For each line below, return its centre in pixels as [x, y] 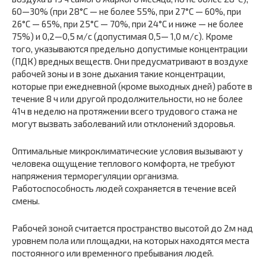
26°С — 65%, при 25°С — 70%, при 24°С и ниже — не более [128, 24]
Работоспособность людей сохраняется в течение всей [124, 189]
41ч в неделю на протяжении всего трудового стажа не [125, 111]
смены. [26, 201]
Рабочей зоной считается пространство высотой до [118, 228]
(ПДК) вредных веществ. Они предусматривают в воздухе [130, 61]
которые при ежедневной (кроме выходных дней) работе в [132, 86]
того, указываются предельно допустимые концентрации [130, 49]
